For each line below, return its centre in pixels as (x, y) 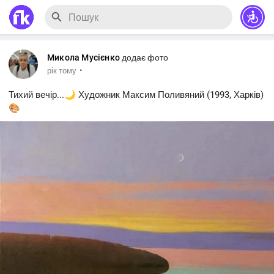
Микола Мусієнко (83, 57)
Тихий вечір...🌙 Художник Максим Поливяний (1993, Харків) (136, 95)
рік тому (62, 70)
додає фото (145, 57)
